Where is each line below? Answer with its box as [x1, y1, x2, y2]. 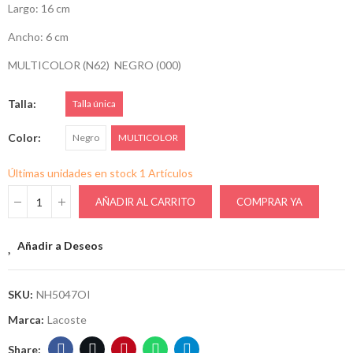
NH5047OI [36, 288, 91, 302]
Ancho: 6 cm [8, 30, 71, 44]
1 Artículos [139, 166, 193, 180]
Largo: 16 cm [8, 2, 72, 16]
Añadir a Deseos [17, 239, 103, 253]
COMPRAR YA [236, 195, 303, 209]
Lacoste [47, 313, 87, 327]
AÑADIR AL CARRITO [95, 195, 195, 209]
